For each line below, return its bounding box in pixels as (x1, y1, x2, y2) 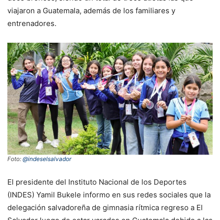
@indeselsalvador (23, 155, 71, 163)
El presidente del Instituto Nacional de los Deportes (7, 177, 187, 187)
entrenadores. (7, 18, 56, 28)
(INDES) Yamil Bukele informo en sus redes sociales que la (7, 190, 211, 199)
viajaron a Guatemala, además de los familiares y (7, 5, 175, 15)
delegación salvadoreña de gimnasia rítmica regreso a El (7, 202, 203, 212)
